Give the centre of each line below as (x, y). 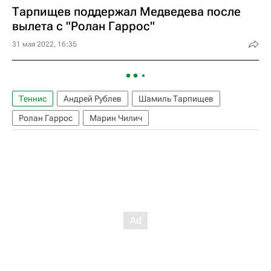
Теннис (33, 99)
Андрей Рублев (93, 99)
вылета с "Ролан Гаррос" (83, 26)
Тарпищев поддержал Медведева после (126, 11)
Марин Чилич (116, 118)
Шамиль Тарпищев (176, 99)
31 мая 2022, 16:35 (44, 44)
